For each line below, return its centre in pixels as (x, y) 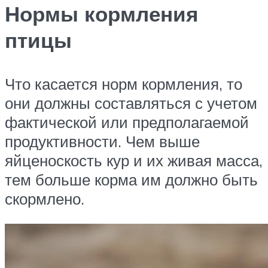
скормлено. (45, 199)
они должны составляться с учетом (131, 103)
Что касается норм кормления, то (124, 84)
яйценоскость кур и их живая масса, (134, 161)
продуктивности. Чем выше (102, 141)
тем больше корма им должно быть (131, 180)
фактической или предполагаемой (127, 122)
